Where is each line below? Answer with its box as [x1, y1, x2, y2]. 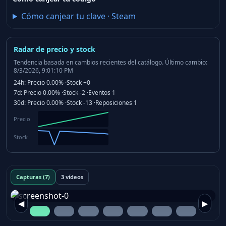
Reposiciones [95, 98, 132, 107]
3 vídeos [61, 173, 83, 181]
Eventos [88, 88, 110, 97]
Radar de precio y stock [14, 44, 95, 54]
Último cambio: [163, 58, 207, 67]
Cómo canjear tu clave [21, 11, 105, 22]
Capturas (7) [16, 173, 50, 181]
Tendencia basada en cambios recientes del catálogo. [14, 58, 163, 67]
